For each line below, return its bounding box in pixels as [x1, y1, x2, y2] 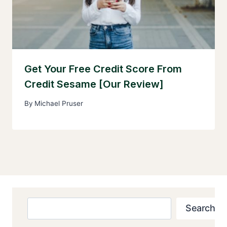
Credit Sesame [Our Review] [24, 78, 164, 90]
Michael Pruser [34, 99, 84, 108]
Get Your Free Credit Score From [24, 62, 182, 75]
